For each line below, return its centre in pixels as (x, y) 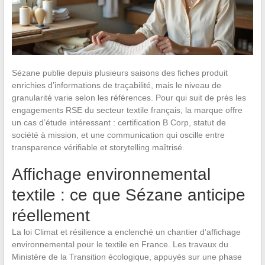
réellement (51, 215)
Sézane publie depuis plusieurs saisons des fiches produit (119, 72)
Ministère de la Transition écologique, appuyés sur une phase (127, 256)
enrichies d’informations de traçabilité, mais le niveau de (116, 85)
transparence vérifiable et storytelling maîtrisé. (98, 147)
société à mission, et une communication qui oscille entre (118, 135)
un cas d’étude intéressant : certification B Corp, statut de (119, 122)
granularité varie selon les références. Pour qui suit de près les (129, 97)
